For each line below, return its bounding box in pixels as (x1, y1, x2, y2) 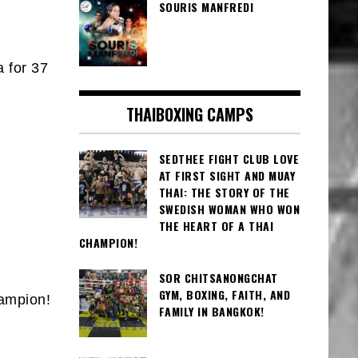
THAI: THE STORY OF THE (158, 183, 290, 201)
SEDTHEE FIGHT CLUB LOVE (158, 149, 299, 167)
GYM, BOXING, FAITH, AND (158, 286, 290, 304)
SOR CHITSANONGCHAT (158, 269, 278, 287)
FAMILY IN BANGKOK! (158, 303, 265, 320)
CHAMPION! (78, 233, 137, 251)
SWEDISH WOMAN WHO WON (158, 200, 300, 217)
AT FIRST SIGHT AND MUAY (158, 166, 295, 184)
